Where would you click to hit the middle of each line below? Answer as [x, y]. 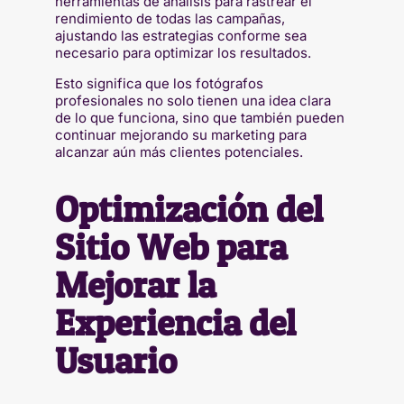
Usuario [115, 361]
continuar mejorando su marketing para [180, 134]
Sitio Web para [170, 247]
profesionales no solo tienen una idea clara [193, 100]
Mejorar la [135, 285]
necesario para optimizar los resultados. [183, 52]
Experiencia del [175, 323]
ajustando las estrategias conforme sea [180, 35]
